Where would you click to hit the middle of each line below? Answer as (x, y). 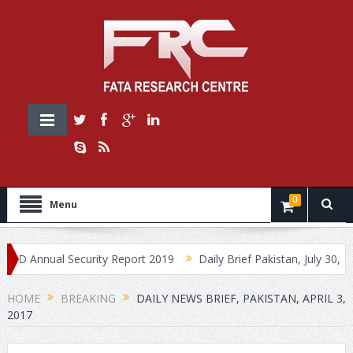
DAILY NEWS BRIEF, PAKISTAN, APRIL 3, (241, 298)
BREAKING (88, 298)
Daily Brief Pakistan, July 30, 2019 (252, 259)
